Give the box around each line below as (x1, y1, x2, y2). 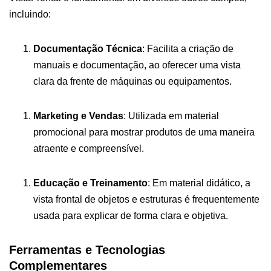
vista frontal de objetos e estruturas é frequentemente (33, 194, 260, 204)
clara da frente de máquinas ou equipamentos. (33, 76, 232, 87)
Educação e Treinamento (33, 177, 148, 188)
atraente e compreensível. (33, 143, 144, 154)
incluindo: (9, 8, 51, 19)
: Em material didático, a (148, 177, 250, 188)
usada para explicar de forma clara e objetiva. (33, 210, 228, 221)
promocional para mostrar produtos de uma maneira (33, 126, 255, 137)
